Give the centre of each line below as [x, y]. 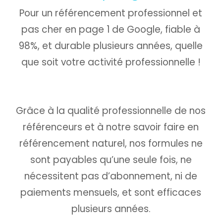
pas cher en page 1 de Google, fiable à [111, 29]
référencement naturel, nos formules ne [111, 143]
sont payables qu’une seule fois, [105, 160]
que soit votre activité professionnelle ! [111, 62]
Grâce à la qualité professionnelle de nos [111, 111]
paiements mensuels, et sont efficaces [111, 192]
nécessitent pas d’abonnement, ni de [111, 176]
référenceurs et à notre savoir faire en [111, 127]
